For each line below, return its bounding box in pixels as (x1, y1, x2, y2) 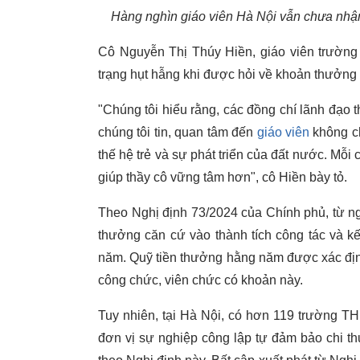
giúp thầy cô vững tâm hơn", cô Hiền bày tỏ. (98, 170, 350, 184)
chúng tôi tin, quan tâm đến (98, 125, 257, 139)
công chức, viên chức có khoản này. (98, 273, 303, 287)
